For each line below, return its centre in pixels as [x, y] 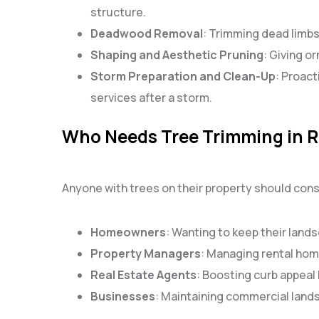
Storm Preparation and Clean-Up [183, 77]
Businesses [123, 296]
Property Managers [146, 253]
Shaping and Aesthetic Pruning [177, 55]
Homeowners [128, 232]
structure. [118, 12]
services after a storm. [151, 98]
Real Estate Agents [143, 274]
